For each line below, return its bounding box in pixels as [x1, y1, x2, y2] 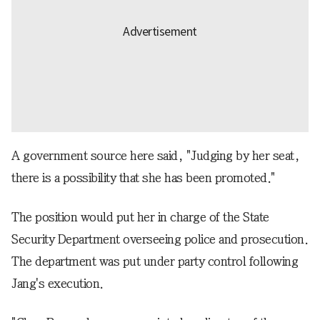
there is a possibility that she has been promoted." [11, 171, 276, 184]
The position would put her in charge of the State [11, 211, 269, 224]
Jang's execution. [11, 277, 104, 290]
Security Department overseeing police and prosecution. [11, 233, 308, 246]
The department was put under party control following [11, 255, 298, 268]
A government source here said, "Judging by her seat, [11, 149, 299, 162]
